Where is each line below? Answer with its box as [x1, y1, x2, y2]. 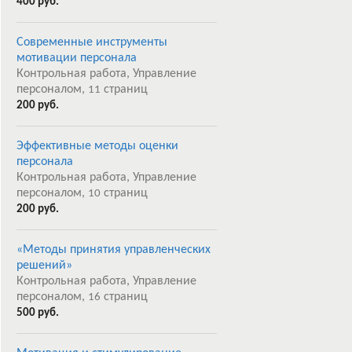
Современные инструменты [16, 36, 167, 49]
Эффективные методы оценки [16, 140, 178, 152]
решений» [16, 259, 72, 272]
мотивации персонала [16, 52, 137, 64]
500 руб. [16, 307, 59, 319]
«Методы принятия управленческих [16, 244, 211, 256]
